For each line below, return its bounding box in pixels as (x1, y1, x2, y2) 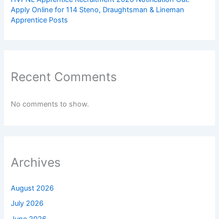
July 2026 (11, 199, 44, 208)
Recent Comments (11, 69, 117, 84)
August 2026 (11, 183, 54, 193)
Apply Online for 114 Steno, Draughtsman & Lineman (11, 5, 185, 15)
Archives (11, 155, 61, 170)
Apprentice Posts (11, 16, 68, 25)
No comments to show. (11, 99, 89, 109)
